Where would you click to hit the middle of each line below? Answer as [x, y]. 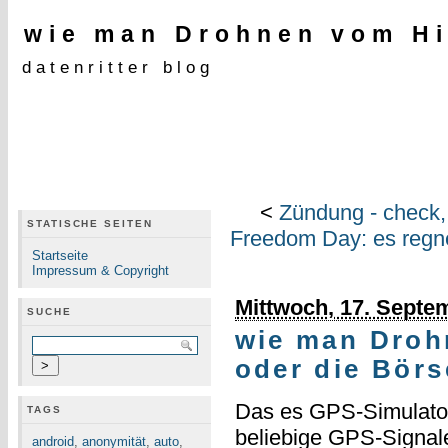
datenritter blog [118, 67]
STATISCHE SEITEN [90, 223]
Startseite [60, 255]
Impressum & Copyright [100, 270]
